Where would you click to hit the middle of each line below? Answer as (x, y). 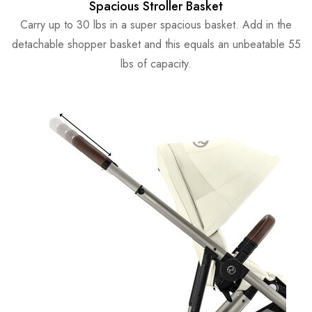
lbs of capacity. (156, 64)
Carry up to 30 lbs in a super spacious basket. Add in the (156, 25)
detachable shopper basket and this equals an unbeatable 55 (156, 45)
